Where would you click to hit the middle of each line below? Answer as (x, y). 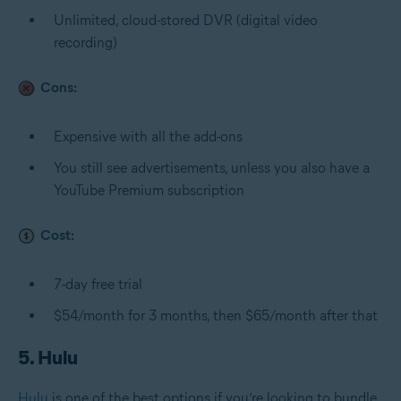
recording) (85, 42)
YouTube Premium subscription (149, 190)
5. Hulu (48, 357)
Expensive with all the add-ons (148, 136)
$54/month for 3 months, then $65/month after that (216, 315)
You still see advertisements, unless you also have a (212, 167)
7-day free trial (98, 284)
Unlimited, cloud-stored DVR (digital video (186, 20)
